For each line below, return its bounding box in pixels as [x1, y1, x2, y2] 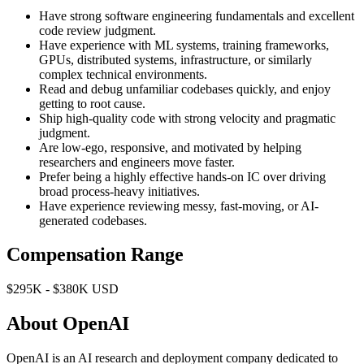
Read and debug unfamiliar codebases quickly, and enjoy [39, 81, 331, 96]
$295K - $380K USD [6, 282, 119, 297]
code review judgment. [39, 23, 156, 37]
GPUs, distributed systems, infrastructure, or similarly [39, 52, 312, 67]
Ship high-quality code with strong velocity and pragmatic [39, 110, 336, 125]
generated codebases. [39, 213, 147, 227]
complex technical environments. [39, 67, 207, 81]
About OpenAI [6, 313, 129, 335]
